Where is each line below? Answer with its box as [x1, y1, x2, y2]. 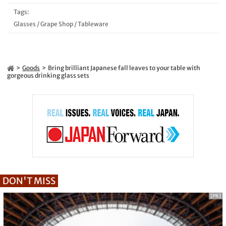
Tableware [77, 20, 108, 28]
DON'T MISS [3, 175, 55, 187]
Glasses [13, 20, 36, 28]
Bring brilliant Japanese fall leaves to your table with [48, 64, 200, 72]
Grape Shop [40, 20, 73, 28]
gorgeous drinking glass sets [7, 71, 89, 79]
